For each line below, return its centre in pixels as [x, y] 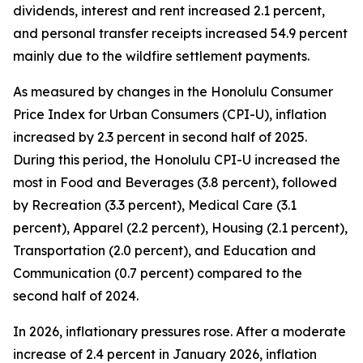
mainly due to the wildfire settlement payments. [161, 56]
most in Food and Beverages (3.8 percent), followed [175, 182]
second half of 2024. [76, 296]
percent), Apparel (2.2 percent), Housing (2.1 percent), [180, 228]
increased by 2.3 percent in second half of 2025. [160, 137]
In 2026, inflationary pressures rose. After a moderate [179, 331]
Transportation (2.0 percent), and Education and [164, 250]
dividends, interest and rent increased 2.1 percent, [169, 11]
